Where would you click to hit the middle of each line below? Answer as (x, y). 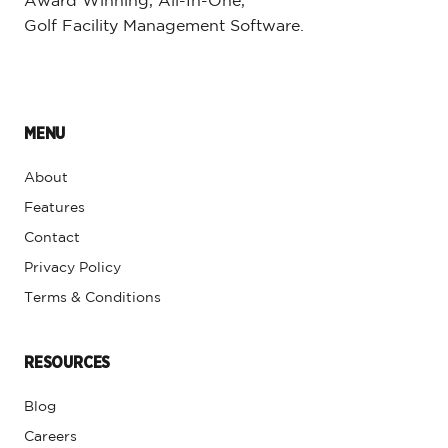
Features (54, 207)
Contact (52, 237)
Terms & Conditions (92, 297)
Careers (50, 436)
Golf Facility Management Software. (166, 26)
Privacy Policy (72, 267)
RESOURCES (67, 362)
